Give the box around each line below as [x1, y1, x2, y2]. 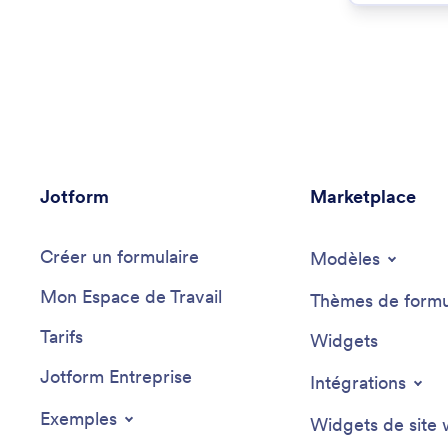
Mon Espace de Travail [40, 285, 222, 308]
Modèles [309, 247, 380, 270]
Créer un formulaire [40, 245, 199, 268]
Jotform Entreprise [40, 365, 192, 388]
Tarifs [40, 325, 83, 348]
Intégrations [309, 371, 406, 394]
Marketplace [309, 185, 416, 208]
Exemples [40, 407, 117, 430]
